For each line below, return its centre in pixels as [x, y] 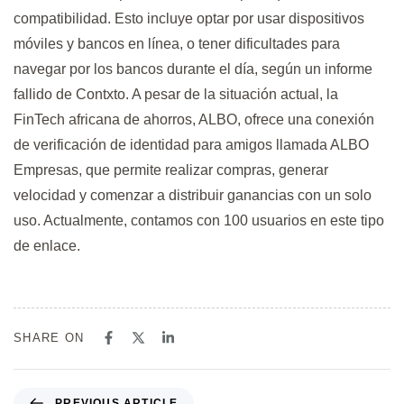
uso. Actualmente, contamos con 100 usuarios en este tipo [199, 221]
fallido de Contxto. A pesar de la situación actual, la [176, 95]
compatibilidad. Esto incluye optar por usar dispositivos [189, 19]
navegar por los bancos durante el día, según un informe [193, 69]
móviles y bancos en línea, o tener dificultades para [177, 44]
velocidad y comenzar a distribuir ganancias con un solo [193, 196]
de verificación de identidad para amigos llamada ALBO [191, 145]
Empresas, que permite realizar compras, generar [171, 170]
